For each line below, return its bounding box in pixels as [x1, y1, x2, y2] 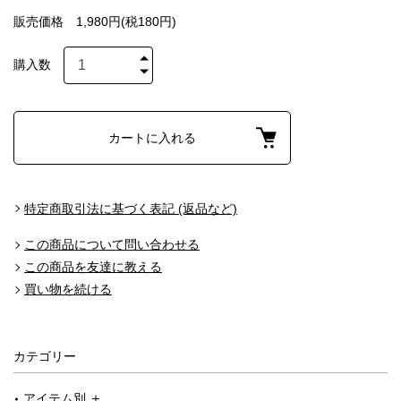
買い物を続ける [24, 282, 112, 297]
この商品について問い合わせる [24, 237, 200, 252]
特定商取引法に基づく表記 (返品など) [24, 200, 237, 216]
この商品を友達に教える [24, 260, 162, 275]
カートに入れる [108, 130, 196, 145]
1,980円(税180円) [76, 13, 176, 29]
